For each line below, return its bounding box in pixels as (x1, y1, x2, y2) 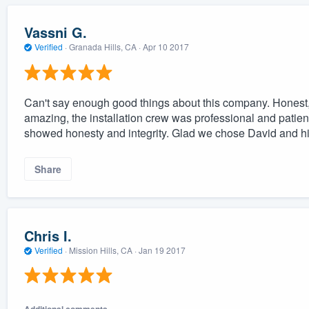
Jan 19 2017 (138, 243, 186, 256)
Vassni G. (23, 22, 87, 43)
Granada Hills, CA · (66, 41, 143, 53)
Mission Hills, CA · (66, 243, 139, 256)
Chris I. (23, 225, 72, 246)
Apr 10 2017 (142, 41, 189, 53)
